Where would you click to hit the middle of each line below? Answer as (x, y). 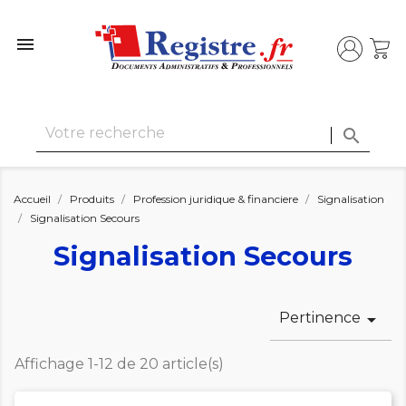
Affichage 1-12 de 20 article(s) (119, 364)
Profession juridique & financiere (216, 199)
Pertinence (320, 318)
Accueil (32, 199)
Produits (92, 199)
